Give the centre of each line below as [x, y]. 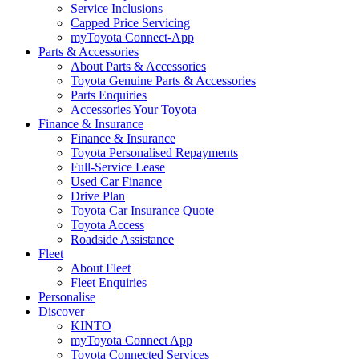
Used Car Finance [116, 182]
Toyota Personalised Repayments [154, 153]
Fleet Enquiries [109, 282]
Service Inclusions [117, 8]
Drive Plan [98, 196]
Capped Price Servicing [130, 23]
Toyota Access [107, 225]
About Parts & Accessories [138, 66]
